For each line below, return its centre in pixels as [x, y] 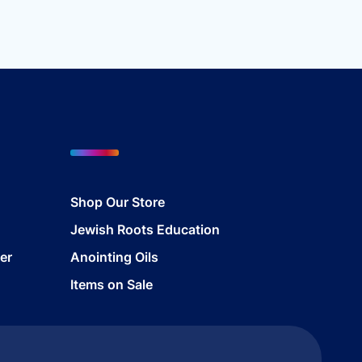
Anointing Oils [114, 257]
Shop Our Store [117, 202]
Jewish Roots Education [145, 229]
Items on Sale [111, 284]
